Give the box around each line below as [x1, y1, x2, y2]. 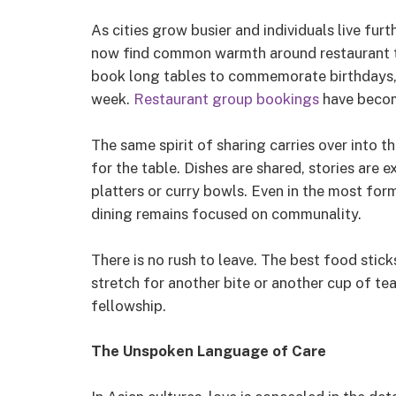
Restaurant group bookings [130, 90, 319, 109]
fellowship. [91, 296, 166, 315]
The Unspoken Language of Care [91, 342, 326, 361]
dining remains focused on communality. [91, 204, 362, 223]
